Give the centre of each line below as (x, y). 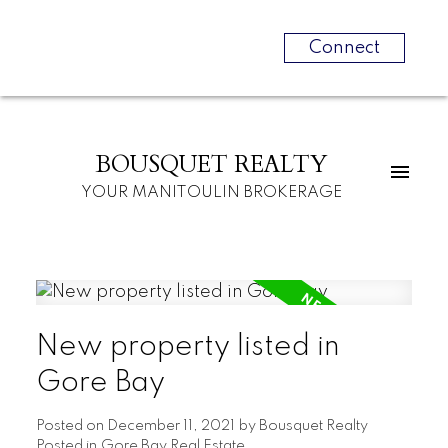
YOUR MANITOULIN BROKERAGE (212, 192)
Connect (344, 48)
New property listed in (187, 347)
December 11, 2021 (170, 426)
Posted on (71, 426)
